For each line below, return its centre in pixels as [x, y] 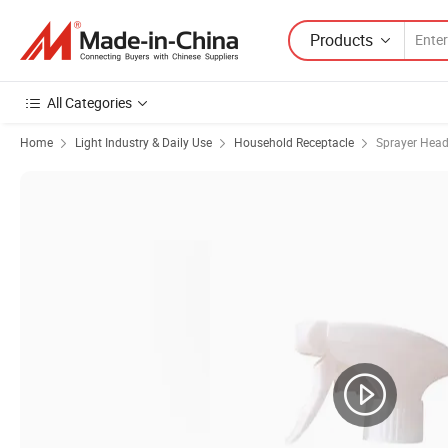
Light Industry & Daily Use [143, 142]
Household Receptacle [294, 142]
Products [341, 39]
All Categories [89, 102]
